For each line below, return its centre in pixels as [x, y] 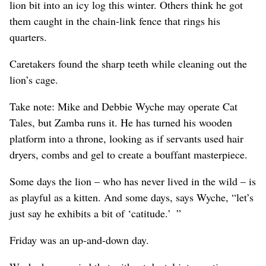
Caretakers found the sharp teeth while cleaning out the [128, 63]
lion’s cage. [34, 79]
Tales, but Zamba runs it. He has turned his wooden [121, 122]
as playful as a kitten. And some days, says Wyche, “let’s [132, 197]
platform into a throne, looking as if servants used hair [126, 138]
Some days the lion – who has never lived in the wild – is [133, 181]
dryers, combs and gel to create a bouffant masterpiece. [129, 154]
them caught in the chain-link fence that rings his [115, 20]
